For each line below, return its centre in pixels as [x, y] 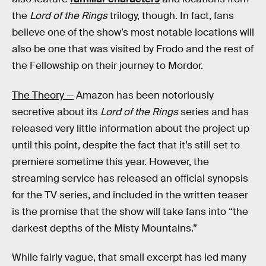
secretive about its [56, 112]
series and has [213, 112]
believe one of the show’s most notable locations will [133, 33]
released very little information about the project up [131, 128]
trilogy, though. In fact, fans [171, 16]
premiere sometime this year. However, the [110, 161]
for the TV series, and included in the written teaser [130, 195]
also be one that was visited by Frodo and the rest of [133, 49]
